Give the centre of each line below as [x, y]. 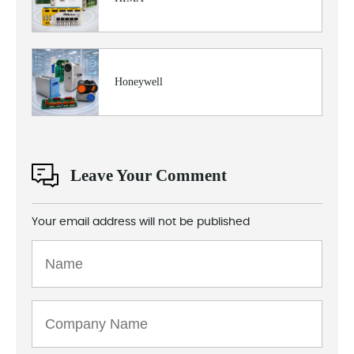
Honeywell [139, 82]
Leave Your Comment [149, 175]
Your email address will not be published [141, 222]
